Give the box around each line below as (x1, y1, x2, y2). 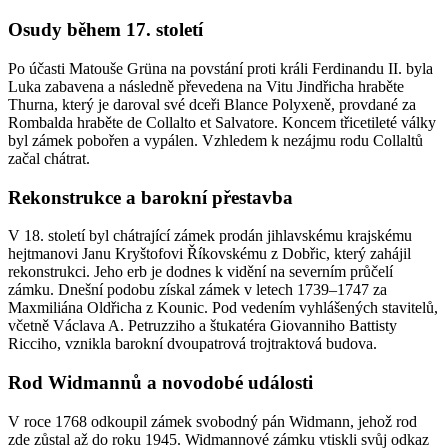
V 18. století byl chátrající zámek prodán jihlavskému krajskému (8, 227, 412, 245)
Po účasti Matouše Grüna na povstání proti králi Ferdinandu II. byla (8, 59, 433, 77)
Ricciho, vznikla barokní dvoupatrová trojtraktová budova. (8, 335, 377, 353)
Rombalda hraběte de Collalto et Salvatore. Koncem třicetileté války (8, 113, 436, 131)
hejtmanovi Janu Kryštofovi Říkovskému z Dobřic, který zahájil (8, 245, 411, 263)
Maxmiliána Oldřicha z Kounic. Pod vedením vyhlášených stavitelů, (8, 299, 438, 317)
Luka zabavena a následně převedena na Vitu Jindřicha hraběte (8, 77, 404, 95)
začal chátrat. (8, 149, 90, 167)
